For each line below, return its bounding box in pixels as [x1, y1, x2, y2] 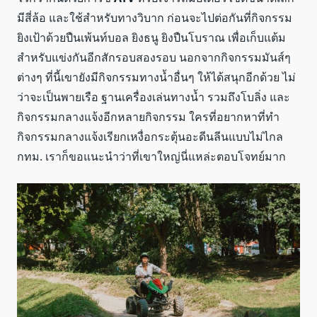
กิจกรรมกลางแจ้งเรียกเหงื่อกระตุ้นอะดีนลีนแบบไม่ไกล [17, 129, 283, 145]
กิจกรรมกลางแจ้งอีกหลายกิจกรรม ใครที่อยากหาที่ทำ [17, 109, 279, 125]
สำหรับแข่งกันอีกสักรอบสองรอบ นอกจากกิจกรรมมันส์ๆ [17, 50, 291, 66]
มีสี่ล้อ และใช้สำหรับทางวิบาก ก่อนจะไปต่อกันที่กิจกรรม [17, 10, 292, 26]
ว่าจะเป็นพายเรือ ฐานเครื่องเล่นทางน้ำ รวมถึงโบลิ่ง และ [17, 89, 290, 105]
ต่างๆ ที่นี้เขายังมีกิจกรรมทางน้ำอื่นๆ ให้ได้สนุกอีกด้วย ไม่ [17, 69, 296, 86]
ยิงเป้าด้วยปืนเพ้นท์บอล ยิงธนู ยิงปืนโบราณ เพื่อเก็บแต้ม [17, 30, 286, 46]
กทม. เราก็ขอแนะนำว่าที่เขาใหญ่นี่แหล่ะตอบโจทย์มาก [17, 149, 286, 165]
